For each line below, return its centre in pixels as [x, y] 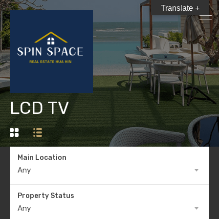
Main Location [42, 158]
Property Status [46, 196]
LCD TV [40, 108]
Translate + [180, 8]
